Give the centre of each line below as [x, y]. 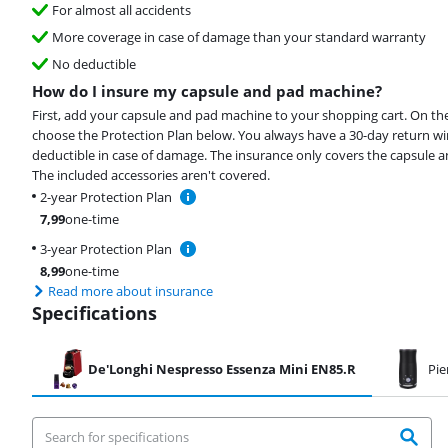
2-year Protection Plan [106, 196]
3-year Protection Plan [106, 248]
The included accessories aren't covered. [151, 174]
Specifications [94, 312]
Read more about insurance [130, 290]
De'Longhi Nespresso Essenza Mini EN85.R [222, 368]
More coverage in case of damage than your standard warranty [239, 36]
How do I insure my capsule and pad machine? [207, 90]
